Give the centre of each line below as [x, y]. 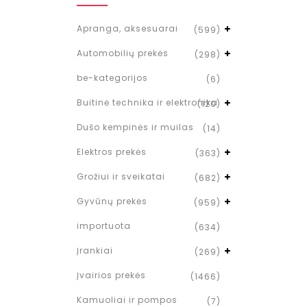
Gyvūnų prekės [112, 201]
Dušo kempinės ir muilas [135, 127]
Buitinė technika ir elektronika [147, 102]
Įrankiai [95, 250]
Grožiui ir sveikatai [121, 176]
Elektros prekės [112, 152]
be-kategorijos [112, 78]
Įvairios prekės [111, 275]
